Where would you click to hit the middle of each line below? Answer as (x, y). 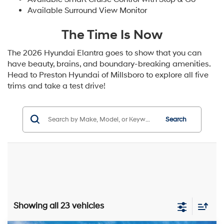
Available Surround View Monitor (87, 10)
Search (176, 119)
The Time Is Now (112, 35)
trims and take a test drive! (56, 86)
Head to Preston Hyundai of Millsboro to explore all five (108, 75)
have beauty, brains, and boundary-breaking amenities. (109, 64)
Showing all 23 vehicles (59, 205)
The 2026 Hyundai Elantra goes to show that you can (104, 53)
